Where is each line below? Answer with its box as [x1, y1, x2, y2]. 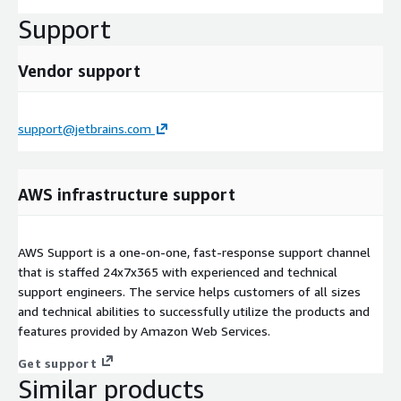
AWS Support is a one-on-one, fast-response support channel [18, 243, 371, 260]
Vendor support [18, 60, 141, 81]
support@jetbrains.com [18, 120, 151, 136]
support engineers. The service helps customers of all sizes [18, 283, 361, 299]
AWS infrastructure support [18, 183, 235, 204]
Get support [18, 354, 97, 371]
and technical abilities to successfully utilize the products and [18, 303, 370, 319]
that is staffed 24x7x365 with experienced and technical [18, 263, 337, 279]
